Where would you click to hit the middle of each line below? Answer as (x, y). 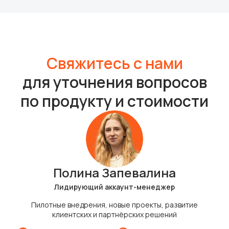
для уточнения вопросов (114, 82)
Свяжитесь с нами (114, 63)
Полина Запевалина (114, 172)
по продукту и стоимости (114, 101)
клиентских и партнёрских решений (114, 214)
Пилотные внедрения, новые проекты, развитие (114, 204)
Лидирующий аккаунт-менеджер (114, 187)
